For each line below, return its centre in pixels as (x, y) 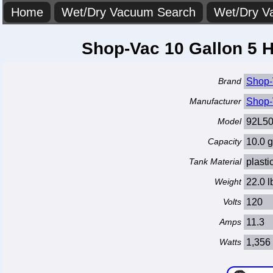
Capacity (225, 141)
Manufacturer (215, 101)
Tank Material (215, 161)
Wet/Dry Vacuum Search (129, 12)
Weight (228, 182)
